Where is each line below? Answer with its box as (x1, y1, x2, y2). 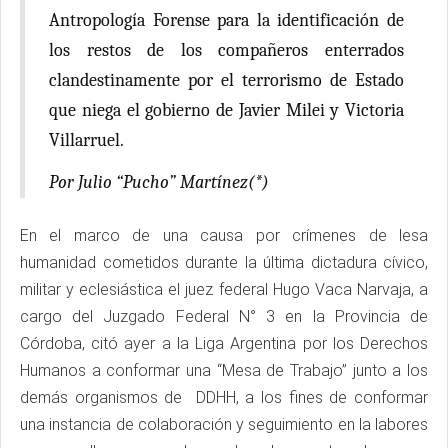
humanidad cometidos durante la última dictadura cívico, (20, 252, 428, 272)
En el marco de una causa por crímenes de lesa (20, 225, 428, 245)
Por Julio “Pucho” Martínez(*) (49, 171, 273, 193)
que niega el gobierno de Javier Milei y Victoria (49, 99, 404, 121)
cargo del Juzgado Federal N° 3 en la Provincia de (20, 306, 428, 326)
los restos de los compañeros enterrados (49, 39, 404, 61)
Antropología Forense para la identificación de (49, 9, 404, 31)
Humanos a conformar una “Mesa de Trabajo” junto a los (20, 360, 428, 380)
